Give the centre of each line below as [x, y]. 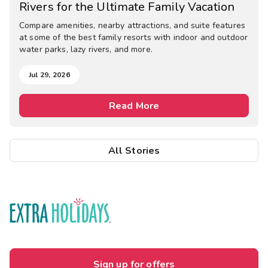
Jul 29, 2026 [49, 74]
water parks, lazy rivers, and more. [86, 49]
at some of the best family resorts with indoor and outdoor [134, 37]
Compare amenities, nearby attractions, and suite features [132, 25]
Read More [134, 106]
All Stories [134, 150]
